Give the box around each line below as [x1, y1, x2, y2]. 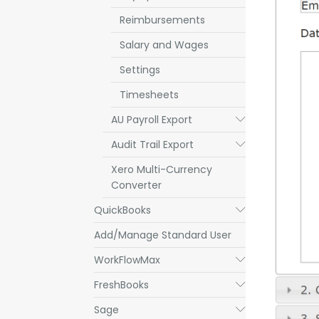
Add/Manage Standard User [94, 228, 231, 242]
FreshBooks [94, 278, 149, 292]
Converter [111, 178, 162, 192]
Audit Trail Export [111, 137, 194, 152]
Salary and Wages [120, 38, 209, 52]
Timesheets [120, 88, 179, 102]
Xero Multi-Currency [111, 162, 212, 177]
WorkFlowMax [94, 253, 160, 267]
